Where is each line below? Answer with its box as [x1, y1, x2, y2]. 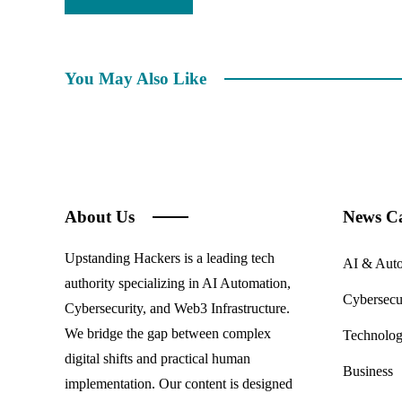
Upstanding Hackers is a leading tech [65, 249, 275, 266]
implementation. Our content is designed [65, 375, 293, 391]
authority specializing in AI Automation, [65, 275, 291, 291]
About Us [65, 206, 135, 226]
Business [343, 363, 393, 379]
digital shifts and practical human [65, 350, 250, 366]
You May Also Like [65, 68, 206, 88]
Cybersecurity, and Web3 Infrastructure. [65, 300, 290, 316]
